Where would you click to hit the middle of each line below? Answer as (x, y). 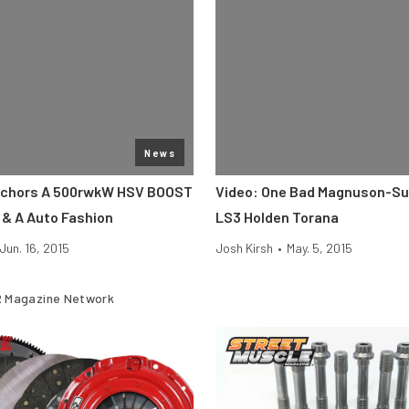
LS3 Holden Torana (277, 217)
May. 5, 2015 (320, 248)
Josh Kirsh (244, 248)
